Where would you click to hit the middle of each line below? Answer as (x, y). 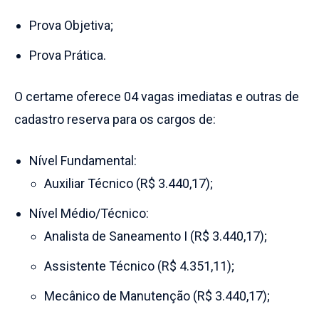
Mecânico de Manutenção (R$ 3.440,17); (157, 296)
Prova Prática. (68, 55)
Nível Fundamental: (83, 161)
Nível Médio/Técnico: (89, 213)
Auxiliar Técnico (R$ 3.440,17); (129, 183)
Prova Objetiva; (71, 25)
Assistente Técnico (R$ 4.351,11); (139, 266)
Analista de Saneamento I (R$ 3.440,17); (156, 236)
